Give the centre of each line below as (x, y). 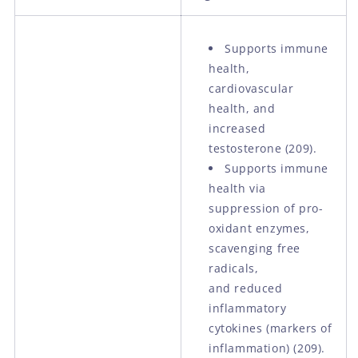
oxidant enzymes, (259, 228)
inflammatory (248, 308)
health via (237, 188)
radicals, (234, 268)
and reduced (246, 288)
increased (237, 128)
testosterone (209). (263, 148)
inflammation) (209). (267, 348)
